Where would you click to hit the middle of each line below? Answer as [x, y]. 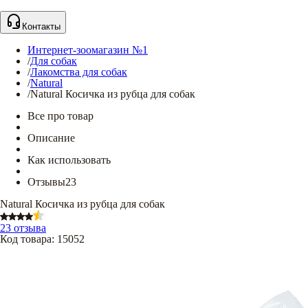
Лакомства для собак [79, 72]
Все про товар [60, 116]
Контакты [41, 26]
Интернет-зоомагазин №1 [88, 50]
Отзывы [46, 182]
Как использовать [69, 160]
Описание [51, 138]
